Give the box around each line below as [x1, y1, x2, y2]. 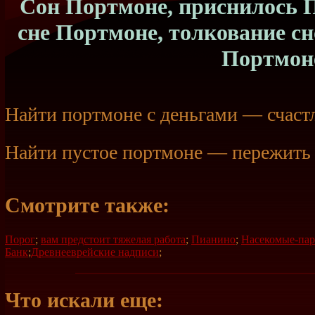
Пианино [191, 233, 236, 245]
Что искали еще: [5, 288, 163, 312]
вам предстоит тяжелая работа [41, 233, 186, 245]
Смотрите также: [5, 193, 169, 218]
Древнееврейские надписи [31, 245, 159, 258]
